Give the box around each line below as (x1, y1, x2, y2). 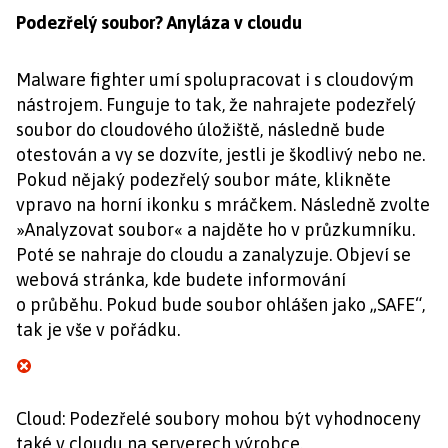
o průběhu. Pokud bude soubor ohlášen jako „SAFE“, (16, 294, 425, 315)
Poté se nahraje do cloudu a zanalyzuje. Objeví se (16, 244, 411, 265)
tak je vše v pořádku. (16, 319, 180, 340)
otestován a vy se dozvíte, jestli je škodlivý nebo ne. (16, 144, 425, 165)
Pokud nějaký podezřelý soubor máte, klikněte (16, 169, 391, 190)
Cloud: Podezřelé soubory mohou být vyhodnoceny (16, 408, 421, 429)
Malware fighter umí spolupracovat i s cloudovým (16, 69, 414, 90)
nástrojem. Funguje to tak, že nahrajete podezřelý (16, 94, 416, 115)
